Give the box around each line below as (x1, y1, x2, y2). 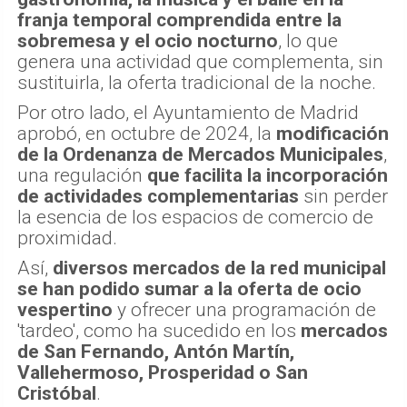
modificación (276, 123, 389, 145)
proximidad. (17, 227, 117, 250)
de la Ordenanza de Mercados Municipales (17, 144, 383, 166)
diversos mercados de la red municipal (53, 257, 386, 280)
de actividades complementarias (17, 185, 299, 208)
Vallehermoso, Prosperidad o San (17, 362, 308, 384)
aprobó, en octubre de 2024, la (17, 123, 276, 145)
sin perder (299, 185, 388, 208)
